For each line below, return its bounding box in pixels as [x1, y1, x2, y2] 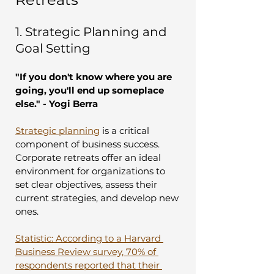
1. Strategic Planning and [15, 24, 170, 39]
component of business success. [15, 138, 162, 150]
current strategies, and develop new [15, 191, 181, 204]
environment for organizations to [15, 165, 168, 177]
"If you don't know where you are [15, 70, 174, 83]
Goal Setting [15, 40, 91, 56]
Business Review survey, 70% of [15, 245, 158, 257]
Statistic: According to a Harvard [15, 232, 163, 244]
